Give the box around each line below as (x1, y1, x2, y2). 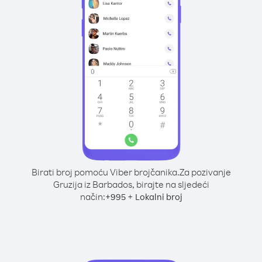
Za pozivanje (179, 166, 231, 178)
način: (80, 191, 105, 202)
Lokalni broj (135, 191, 182, 202)
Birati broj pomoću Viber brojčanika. (31, 166, 180, 178)
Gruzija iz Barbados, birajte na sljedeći (53, 178, 209, 190)
